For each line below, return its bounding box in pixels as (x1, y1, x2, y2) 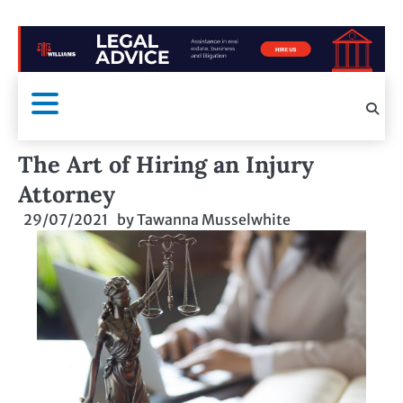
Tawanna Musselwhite (137, 210, 291, 228)
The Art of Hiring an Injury (18, 148, 314, 179)
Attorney (18, 178, 115, 209)
